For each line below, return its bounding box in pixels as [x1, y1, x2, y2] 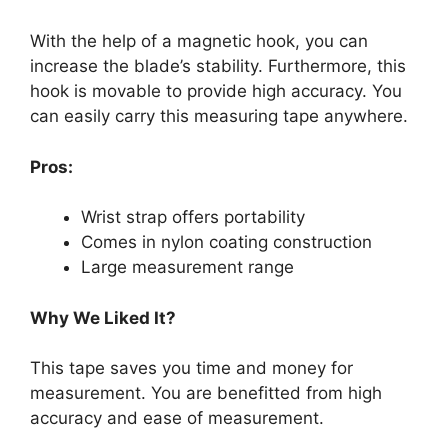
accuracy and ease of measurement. [30, 408, 324, 429]
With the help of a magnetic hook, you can [30, 31, 368, 52]
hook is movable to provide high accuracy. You [30, 81, 402, 102]
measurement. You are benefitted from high [30, 383, 382, 404]
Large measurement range [81, 257, 294, 278]
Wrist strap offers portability [81, 207, 305, 228]
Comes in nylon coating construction [81, 232, 372, 253]
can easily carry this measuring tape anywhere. [30, 106, 408, 127]
